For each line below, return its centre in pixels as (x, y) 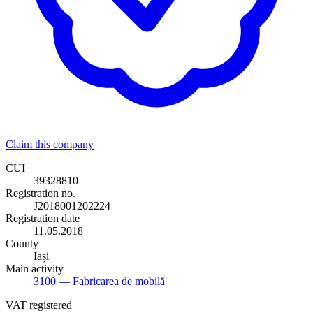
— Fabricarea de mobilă (110, 281)
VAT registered (39, 305)
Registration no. (41, 193)
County (22, 243)
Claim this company (50, 144)
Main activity (35, 268)
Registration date (43, 218)
